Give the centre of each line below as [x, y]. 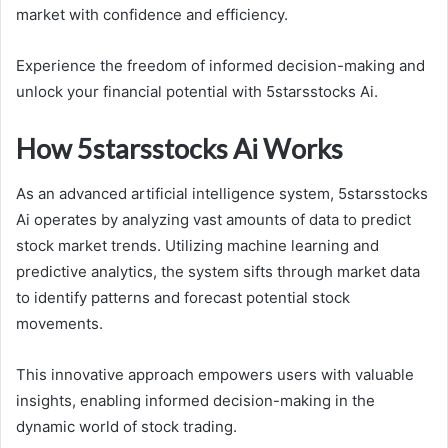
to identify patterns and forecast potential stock [183, 297]
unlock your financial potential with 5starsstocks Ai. [197, 92]
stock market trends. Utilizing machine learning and [197, 245]
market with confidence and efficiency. [152, 15]
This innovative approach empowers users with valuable [215, 374]
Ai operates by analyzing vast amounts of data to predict [213, 219]
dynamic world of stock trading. [126, 426]
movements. [59, 323]
